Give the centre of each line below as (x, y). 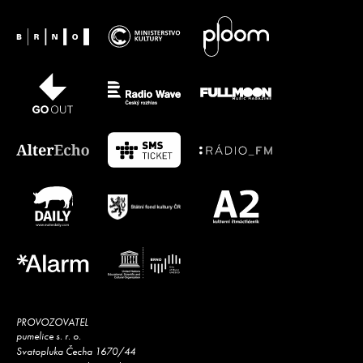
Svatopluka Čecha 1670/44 (76, 352)
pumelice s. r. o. (49, 336)
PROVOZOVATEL (52, 322)
